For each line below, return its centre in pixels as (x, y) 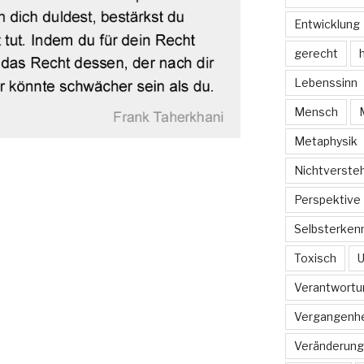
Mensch (316, 111)
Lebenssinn (325, 82)
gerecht (316, 53)
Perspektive (327, 199)
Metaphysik (325, 141)
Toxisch (315, 258)
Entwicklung (327, 24)
